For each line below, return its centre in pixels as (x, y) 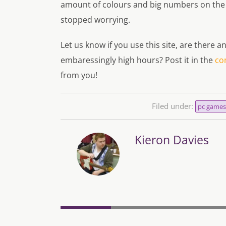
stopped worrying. (95, 20)
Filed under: (173, 106)
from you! (79, 75)
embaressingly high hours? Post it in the (138, 60)
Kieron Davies (172, 140)
